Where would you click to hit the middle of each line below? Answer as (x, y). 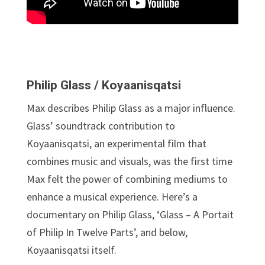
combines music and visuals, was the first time (129, 161)
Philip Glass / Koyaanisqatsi (104, 85)
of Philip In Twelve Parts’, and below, (107, 232)
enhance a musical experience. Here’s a (112, 197)
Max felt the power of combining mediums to (127, 179)
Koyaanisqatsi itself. (71, 250)
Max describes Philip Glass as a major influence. (131, 108)
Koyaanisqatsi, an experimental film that (116, 144)
